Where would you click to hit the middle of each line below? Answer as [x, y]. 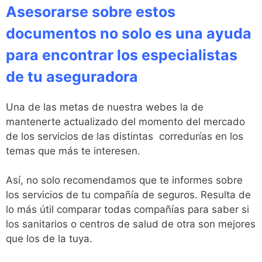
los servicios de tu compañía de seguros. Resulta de [128, 195]
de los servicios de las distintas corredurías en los [125, 136]
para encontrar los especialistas [122, 55]
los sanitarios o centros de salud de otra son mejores [131, 224]
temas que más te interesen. [73, 151]
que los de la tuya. [49, 239]
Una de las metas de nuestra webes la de [105, 107]
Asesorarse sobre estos [91, 11]
